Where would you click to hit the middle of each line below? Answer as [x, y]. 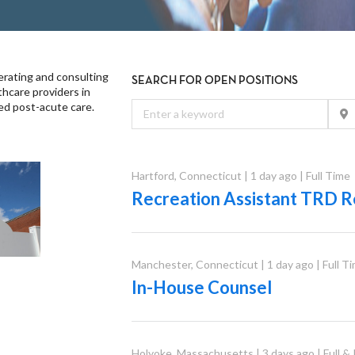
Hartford [153, 175]
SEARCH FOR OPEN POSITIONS [214, 80]
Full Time [328, 175]
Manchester [161, 264]
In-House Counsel [201, 287]
